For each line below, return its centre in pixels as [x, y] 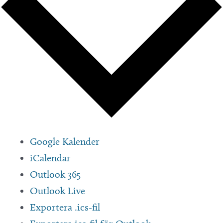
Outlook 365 [55, 174]
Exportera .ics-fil [65, 207]
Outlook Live [57, 191]
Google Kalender [65, 142]
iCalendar [50, 158]
